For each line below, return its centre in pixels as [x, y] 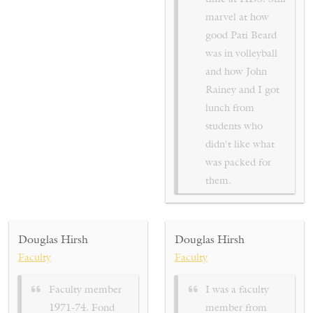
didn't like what [240, 143]
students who [234, 125]
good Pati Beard [241, 34]
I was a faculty [238, 289]
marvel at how [238, 16]
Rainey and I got [243, 89]
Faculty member [85, 289]
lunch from [230, 107]
